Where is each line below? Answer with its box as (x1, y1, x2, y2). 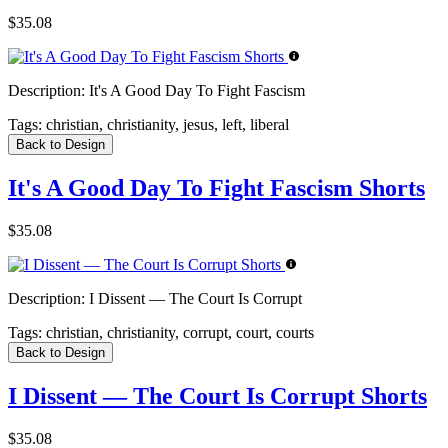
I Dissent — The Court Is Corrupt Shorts (8, 382, 427, 409)
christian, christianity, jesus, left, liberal (42, 115, 289, 133)
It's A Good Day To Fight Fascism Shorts (8, 174, 425, 201)
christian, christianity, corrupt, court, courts (42, 323, 314, 341)
